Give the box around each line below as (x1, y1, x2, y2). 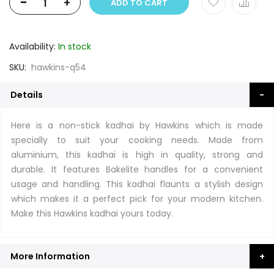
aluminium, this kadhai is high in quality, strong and (11, 149, 263, 161)
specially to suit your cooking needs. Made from (11, 134, 263, 146)
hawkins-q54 (31, 61, 86, 73)
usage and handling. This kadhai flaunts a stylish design (11, 178, 263, 190)
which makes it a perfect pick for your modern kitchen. (11, 193, 263, 205)
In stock (58, 40, 91, 53)
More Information (10, 250, 90, 262)
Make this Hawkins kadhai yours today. (11, 207, 173, 220)
